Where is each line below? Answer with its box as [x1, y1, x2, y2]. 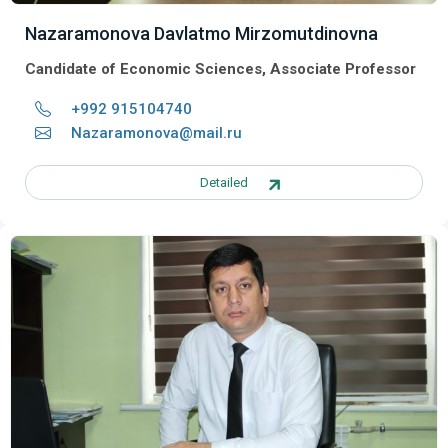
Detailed [200, 174, 248, 190]
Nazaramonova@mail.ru [71, 123, 242, 142]
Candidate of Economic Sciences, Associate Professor [25, 59, 416, 78]
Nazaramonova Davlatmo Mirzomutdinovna [25, 22, 378, 44]
